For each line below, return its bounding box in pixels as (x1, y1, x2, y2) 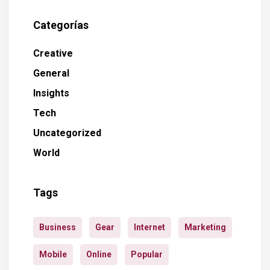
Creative (33, 48, 73, 59)
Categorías (33, 19, 89, 31)
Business (39, 222, 76, 232)
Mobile (39, 250, 67, 259)
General (33, 67, 69, 79)
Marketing (184, 222, 226, 232)
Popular (131, 250, 163, 259)
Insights (33, 87, 69, 99)
